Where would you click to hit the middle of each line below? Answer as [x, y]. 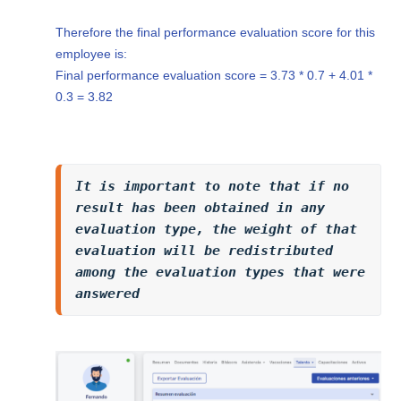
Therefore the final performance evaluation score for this [216, 33]
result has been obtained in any [200, 208]
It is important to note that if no [213, 187]
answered [108, 294]
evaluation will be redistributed [205, 251]
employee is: [92, 54]
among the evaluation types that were [221, 273]
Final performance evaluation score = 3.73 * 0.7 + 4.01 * [214, 76]
